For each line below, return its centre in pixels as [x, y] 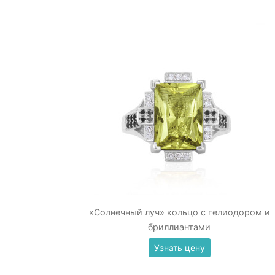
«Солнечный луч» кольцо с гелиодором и [179, 212]
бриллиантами [179, 227]
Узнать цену [179, 248]
